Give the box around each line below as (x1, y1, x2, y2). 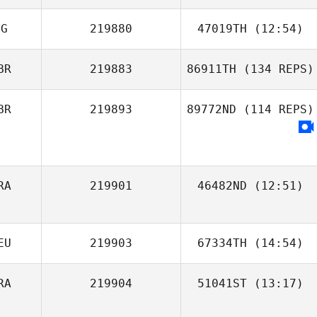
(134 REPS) (236, 62, 314, 76)
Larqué (234, 70, 267, 82)
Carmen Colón (241, 56, 308, 68)
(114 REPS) (236, 103, 314, 116)
